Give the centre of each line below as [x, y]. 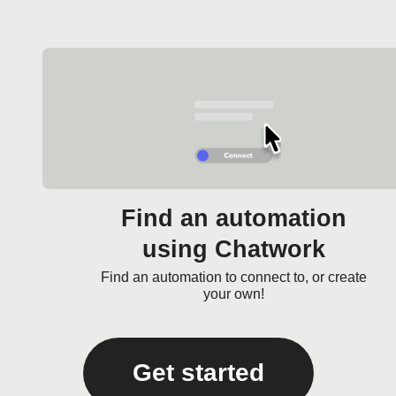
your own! [233, 294]
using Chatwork [233, 249]
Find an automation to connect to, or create [233, 277]
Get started [198, 373]
